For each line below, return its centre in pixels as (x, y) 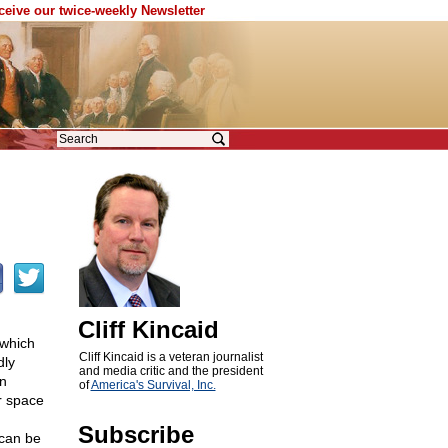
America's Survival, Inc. (153, 385)
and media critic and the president (170, 371)
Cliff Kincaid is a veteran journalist (170, 357)
